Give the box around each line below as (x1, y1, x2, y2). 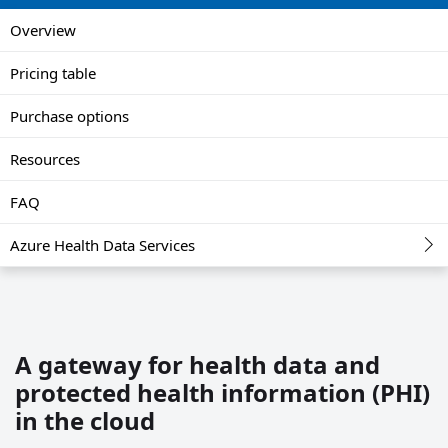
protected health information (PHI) (15, 375, 430, 409)
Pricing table (10, 62, 96, 83)
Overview (10, 19, 76, 40)
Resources (10, 148, 80, 169)
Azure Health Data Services (10, 234, 195, 255)
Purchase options (10, 105, 129, 126)
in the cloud (15, 403, 155, 437)
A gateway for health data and (15, 347, 380, 381)
